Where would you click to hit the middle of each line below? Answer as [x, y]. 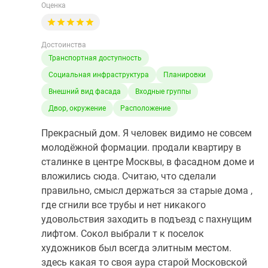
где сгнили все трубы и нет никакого [124, 205]
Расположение [145, 108]
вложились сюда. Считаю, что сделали [129, 176]
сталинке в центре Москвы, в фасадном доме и [148, 162]
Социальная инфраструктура [99, 75]
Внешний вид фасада [85, 92]
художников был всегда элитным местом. [136, 248]
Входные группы [163, 92]
